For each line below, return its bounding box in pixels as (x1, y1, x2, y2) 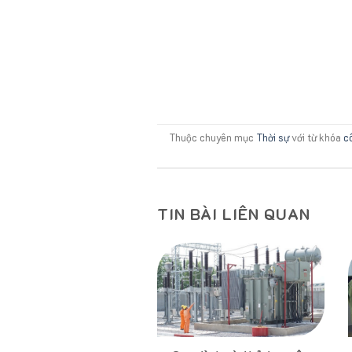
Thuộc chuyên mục (168, 131, 256, 145)
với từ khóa (288, 131, 343, 145)
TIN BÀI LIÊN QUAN (156, 203, 310, 225)
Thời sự (255, 131, 289, 145)
